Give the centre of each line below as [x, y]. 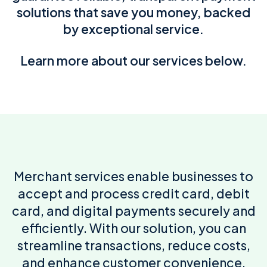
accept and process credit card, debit [133, 194]
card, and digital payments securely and [133, 211]
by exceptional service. [133, 29]
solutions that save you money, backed [133, 12]
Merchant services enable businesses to [133, 176]
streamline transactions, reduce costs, [133, 246]
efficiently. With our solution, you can [133, 228]
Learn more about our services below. [133, 60]
